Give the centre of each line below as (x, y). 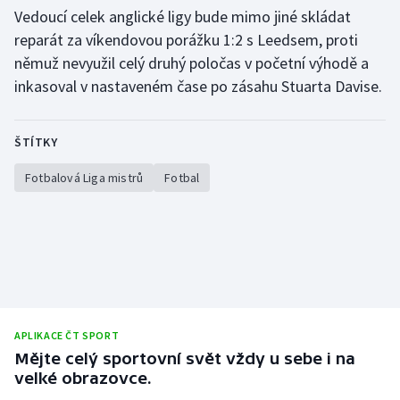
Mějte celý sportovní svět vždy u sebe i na (185, 359)
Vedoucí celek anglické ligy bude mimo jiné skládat (183, 17)
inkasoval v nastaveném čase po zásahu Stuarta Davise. (200, 87)
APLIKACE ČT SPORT (67, 336)
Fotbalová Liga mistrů (84, 178)
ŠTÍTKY (36, 142)
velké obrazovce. (83, 379)
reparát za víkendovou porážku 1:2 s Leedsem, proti (186, 40)
